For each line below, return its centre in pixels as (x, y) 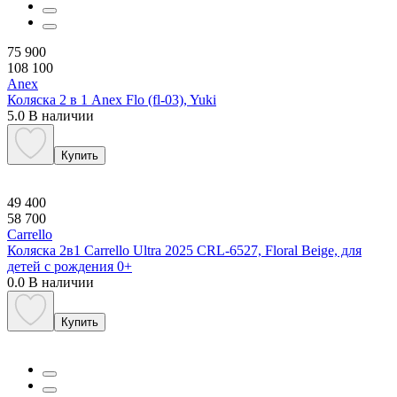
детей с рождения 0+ (70, 266)
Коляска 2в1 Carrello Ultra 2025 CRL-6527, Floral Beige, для (184, 250)
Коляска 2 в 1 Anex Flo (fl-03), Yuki (112, 99)
